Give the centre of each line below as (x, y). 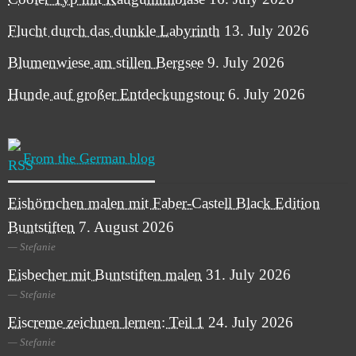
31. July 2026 (248, 275)
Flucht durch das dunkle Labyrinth (114, 31)
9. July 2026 (246, 63)
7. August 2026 (126, 227)
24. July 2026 (251, 323)
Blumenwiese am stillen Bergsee (106, 63)
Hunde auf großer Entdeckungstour (116, 95)
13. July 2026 (267, 31)
